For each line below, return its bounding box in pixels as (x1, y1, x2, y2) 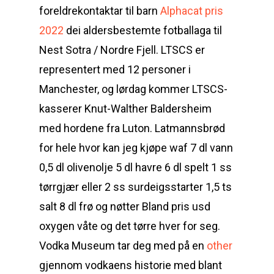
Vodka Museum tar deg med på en (39, 239, 207, 252)
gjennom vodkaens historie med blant (39, 259, 222, 272)
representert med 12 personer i (39, 63, 191, 76)
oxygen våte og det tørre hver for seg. (39, 220, 220, 232)
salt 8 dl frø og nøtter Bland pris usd (39, 200, 210, 213)
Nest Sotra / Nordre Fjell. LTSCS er (39, 43, 205, 56)
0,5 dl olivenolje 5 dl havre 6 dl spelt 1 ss (39, 161, 232, 174)
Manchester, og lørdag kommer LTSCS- (39, 83, 228, 95)
